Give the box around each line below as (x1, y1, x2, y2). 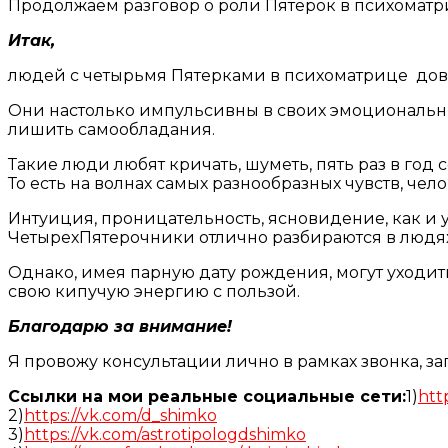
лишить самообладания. (8, 119, 215, 139)
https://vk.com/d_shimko (24, 405, 217, 425)
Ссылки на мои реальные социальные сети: (8, 386, 406, 406)
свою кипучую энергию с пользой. (8, 281, 300, 301)
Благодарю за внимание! (8, 316, 232, 336)
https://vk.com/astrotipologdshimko (24, 424, 306, 444)
